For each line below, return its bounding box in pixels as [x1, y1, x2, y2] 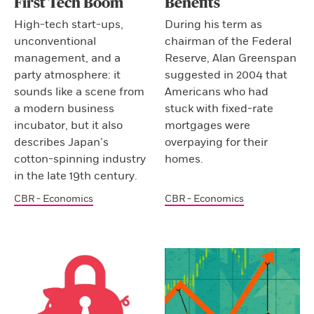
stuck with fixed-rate [165, 101, 274, 116]
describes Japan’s [14, 135, 109, 149]
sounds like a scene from [14, 84, 144, 99]
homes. [165, 151, 204, 166]
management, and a [14, 50, 121, 65]
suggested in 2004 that [165, 67, 288, 82]
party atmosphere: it [14, 67, 121, 82]
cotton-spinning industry [14, 151, 146, 166]
